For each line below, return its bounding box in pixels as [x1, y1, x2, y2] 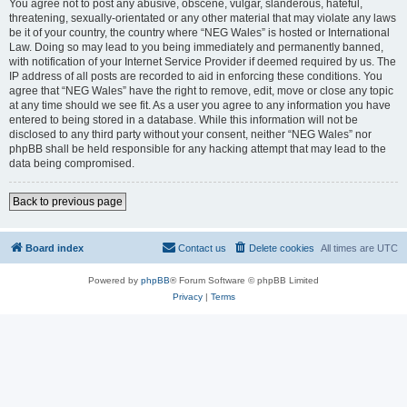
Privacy [172, 292, 203, 302]
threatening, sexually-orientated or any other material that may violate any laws [9, 12, 396, 25]
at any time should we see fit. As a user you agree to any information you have [9, 99, 391, 112]
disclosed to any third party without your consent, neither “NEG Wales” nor [9, 128, 372, 141]
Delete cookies [249, 243, 314, 253]
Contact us [178, 243, 226, 253]
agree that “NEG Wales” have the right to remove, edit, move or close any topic [9, 84, 393, 97]
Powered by [88, 275, 141, 285]
